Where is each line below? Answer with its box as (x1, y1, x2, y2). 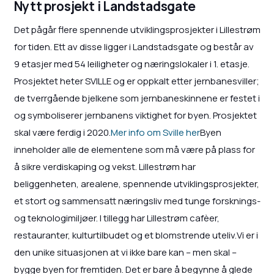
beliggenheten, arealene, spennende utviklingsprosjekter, (13, 177, 259, 190)
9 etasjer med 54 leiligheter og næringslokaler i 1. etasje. (13, 57, 250, 70)
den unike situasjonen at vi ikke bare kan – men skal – (13, 245, 237, 259)
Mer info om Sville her (110, 125, 200, 139)
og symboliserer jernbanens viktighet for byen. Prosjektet (13, 108, 257, 122)
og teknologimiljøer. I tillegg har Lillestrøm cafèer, (13, 211, 220, 224)
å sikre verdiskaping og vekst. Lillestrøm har (13, 160, 196, 173)
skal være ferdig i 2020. (13, 125, 111, 139)
